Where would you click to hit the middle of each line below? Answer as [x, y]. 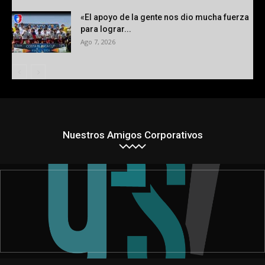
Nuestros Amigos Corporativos [132, 135]
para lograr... [106, 29]
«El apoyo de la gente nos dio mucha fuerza [165, 17]
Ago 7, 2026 [98, 41]
